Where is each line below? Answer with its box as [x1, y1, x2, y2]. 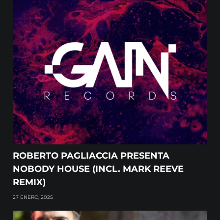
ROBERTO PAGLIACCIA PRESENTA [13, 150, 170, 162]
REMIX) [13, 177, 46, 188]
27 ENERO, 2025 [13, 194, 54, 201]
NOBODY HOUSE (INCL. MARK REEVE [13, 164, 184, 175]
